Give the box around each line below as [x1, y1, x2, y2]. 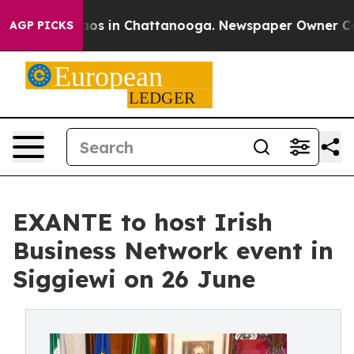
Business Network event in [13, 235, 333, 265]
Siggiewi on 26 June [13, 264, 255, 294]
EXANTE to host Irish [13, 207, 273, 237]
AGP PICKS [9, 18, 73, 32]
